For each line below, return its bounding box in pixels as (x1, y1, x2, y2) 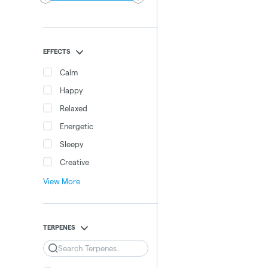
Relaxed (60, 103, 87, 112)
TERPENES (43, 223, 75, 231)
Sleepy (60, 139, 84, 148)
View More (43, 177, 80, 185)
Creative (60, 157, 89, 166)
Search (48, 243, 78, 253)
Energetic (60, 121, 93, 130)
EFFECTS (43, 47, 71, 55)
